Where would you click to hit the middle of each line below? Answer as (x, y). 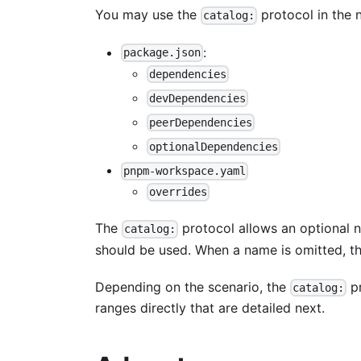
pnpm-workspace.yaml (185, 171)
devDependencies (198, 98)
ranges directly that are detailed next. (210, 307)
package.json (162, 53)
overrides (178, 192)
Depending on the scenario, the (193, 286)
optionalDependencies (214, 147)
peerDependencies (201, 123)
